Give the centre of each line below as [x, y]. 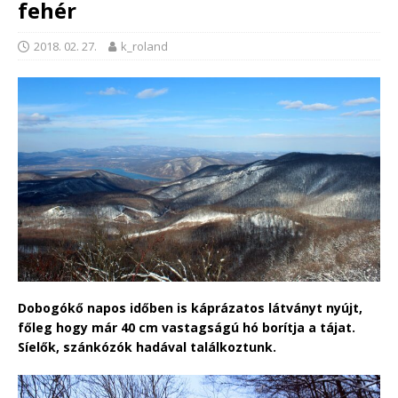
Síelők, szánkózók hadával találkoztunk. [147, 346]
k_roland [144, 47]
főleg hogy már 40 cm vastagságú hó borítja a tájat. [187, 327]
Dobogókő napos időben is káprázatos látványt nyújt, [190, 307]
